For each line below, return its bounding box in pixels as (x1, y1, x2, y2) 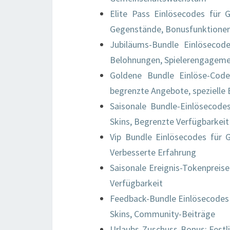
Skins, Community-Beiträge (110, 208, 215, 220)
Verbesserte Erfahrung (110, 146, 196, 158)
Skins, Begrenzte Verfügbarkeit (110, 116, 229, 127)
